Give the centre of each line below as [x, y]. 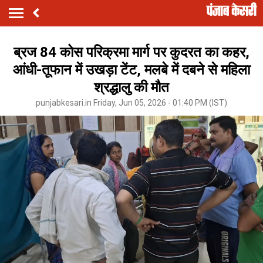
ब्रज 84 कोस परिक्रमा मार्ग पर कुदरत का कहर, [131, 52]
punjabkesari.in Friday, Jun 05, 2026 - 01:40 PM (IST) [131, 102]
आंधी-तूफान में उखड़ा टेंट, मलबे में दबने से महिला [131, 70]
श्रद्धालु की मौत [131, 87]
